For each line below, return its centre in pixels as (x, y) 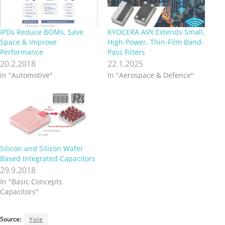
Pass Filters (126, 52)
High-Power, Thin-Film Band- (156, 42)
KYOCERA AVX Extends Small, (156, 32)
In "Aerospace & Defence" (151, 75)
